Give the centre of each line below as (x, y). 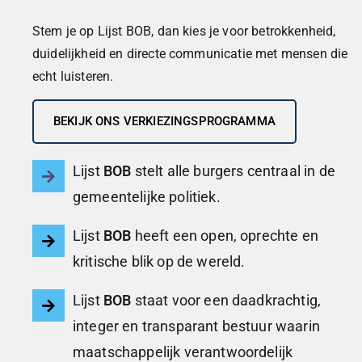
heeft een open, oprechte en (225, 235)
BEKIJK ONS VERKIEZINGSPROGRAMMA (164, 121)
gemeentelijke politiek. (147, 196)
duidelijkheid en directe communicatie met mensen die (190, 53)
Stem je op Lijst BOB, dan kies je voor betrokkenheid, (184, 31)
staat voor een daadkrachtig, (226, 300)
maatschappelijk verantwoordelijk (183, 351)
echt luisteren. (73, 76)
